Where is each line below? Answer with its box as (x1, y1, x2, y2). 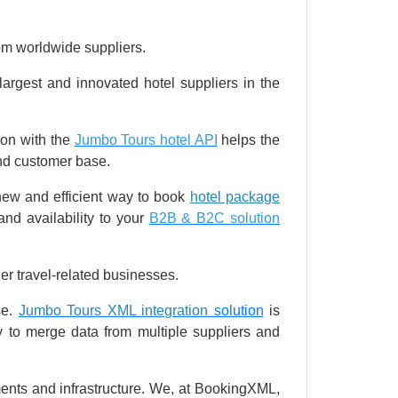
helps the (217, 132, 281, 148)
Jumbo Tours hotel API (74, 132, 218, 148)
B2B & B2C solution (148, 211, 281, 227)
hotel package (189, 189, 281, 205)
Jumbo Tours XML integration (18, 303, 209, 319)
